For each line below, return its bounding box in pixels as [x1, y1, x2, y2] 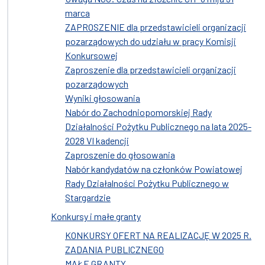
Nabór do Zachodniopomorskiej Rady [65, 106, 212, 118]
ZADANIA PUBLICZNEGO [65, 244, 164, 255]
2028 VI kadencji [65, 135, 129, 146]
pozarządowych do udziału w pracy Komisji [65, 35, 236, 47]
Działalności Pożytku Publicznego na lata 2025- [65, 121, 251, 132]
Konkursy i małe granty [51, 211, 141, 222]
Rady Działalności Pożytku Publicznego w [65, 177, 229, 189]
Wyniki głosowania [65, 92, 140, 104]
